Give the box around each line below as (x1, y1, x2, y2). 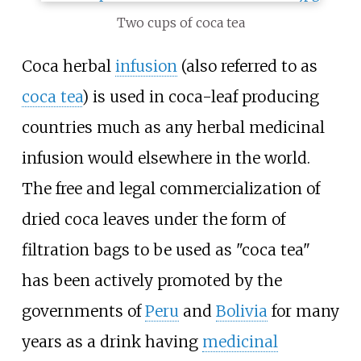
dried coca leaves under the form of (21, 209, 285, 229)
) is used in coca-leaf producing (81, 86, 319, 106)
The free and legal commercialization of (21, 178, 320, 198)
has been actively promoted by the (21, 270, 282, 290)
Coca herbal (21, 56, 115, 76)
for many (267, 301, 339, 321)
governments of (21, 301, 145, 321)
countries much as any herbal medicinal (21, 117, 325, 137)
